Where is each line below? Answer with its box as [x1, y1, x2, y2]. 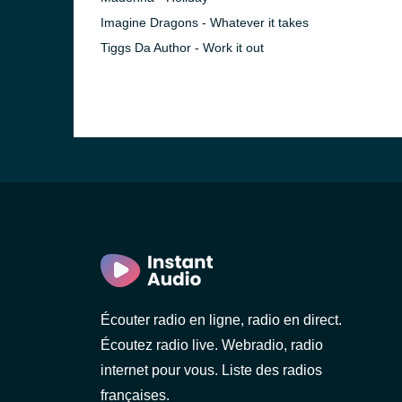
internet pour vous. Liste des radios [100, 363, 322, 378]
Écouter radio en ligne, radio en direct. [100, 312, 342, 328]
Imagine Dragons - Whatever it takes [100, 15, 309, 30]
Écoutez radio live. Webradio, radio [100, 337, 323, 353]
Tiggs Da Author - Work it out [100, 40, 264, 55]
